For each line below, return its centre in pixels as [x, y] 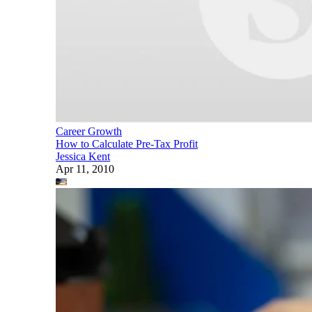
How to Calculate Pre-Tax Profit [127, 143]
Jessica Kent [83, 156]
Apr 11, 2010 [85, 169]
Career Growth [89, 131]
